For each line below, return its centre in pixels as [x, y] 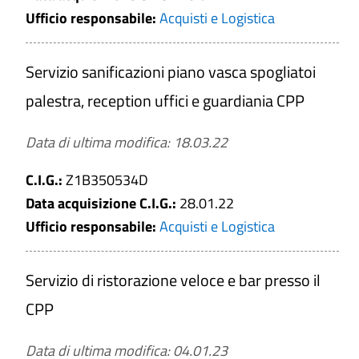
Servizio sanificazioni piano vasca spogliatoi [171, 72]
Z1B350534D [107, 180]
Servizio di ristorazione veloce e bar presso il [173, 280]
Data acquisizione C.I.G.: [103, 203]
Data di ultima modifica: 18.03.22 [127, 142]
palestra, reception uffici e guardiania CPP [165, 101]
